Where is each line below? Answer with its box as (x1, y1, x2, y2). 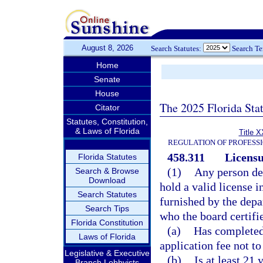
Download (89, 176, 126, 185)
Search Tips (85, 204, 129, 213)
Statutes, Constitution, (66, 117, 148, 126)
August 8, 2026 (81, 43, 133, 52)
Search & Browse (75, 166, 139, 176)
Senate (94, 75, 120, 84)
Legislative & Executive (65, 248, 150, 258)
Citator (95, 103, 120, 112)
